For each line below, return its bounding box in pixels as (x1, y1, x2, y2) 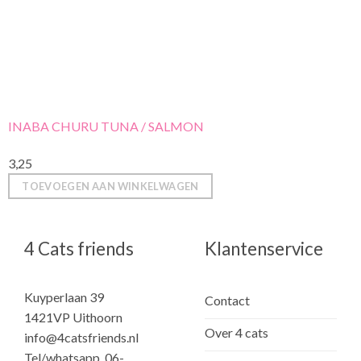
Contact (205, 293, 250, 309)
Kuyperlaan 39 (24, 288, 104, 305)
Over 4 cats (205, 325, 268, 341)
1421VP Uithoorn (24, 309, 122, 325)
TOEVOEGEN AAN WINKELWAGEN (22, 179, 199, 193)
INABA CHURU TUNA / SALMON (7, 118, 204, 135)
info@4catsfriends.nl (24, 329, 139, 345)
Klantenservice (205, 238, 323, 260)
